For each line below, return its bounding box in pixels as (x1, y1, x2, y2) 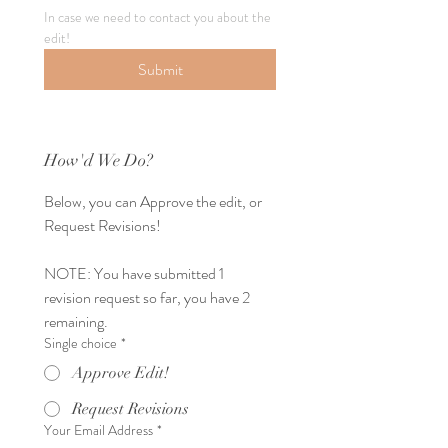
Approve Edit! (72, 363, 169, 383)
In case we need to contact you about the (44, 7, 271, 27)
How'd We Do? (44, 150, 153, 171)
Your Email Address (44, 420, 153, 440)
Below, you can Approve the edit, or (44, 190, 262, 213)
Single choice (44, 333, 117, 353)
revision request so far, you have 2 (44, 286, 250, 309)
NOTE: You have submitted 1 (44, 262, 224, 285)
